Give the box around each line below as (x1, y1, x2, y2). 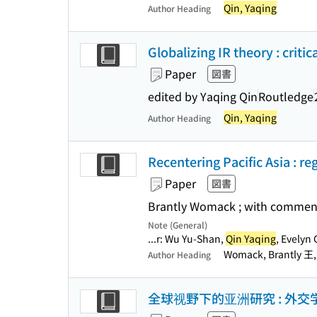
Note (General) (148, 219, 207, 231)
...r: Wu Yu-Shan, (148, 231, 226, 246)
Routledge (258, 87, 313, 105)
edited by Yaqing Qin (148, 87, 258, 105)
